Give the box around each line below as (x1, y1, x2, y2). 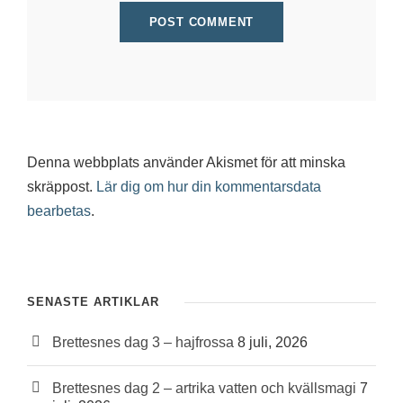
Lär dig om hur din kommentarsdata (96, 179, 321, 195)
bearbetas (27, 203, 91, 219)
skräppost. (27, 179, 96, 195)
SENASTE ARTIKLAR (27, 295, 159, 309)
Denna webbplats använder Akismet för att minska (27, 155, 345, 171)
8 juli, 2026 (237, 335, 308, 351)
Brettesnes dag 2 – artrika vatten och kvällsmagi (52, 381, 356, 397)
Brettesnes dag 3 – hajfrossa (52, 335, 234, 351)
